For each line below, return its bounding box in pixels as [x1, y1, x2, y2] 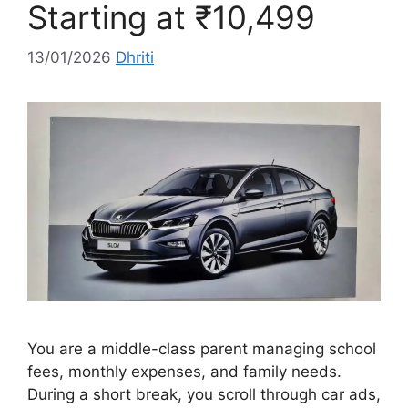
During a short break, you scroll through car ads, [27, 385, 381, 404]
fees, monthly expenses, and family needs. [27, 362, 342, 382]
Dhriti [116, 48, 154, 66]
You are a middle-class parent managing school [27, 340, 376, 359]
